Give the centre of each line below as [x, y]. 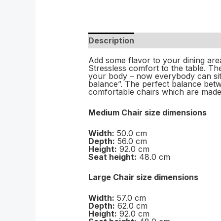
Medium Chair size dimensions [147, 113]
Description [111, 41]
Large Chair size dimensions [143, 177]
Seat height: [112, 157]
